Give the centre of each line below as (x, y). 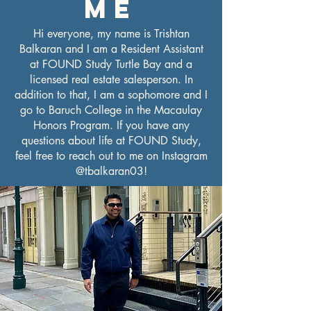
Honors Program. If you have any (111, 125)
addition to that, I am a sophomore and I (111, 95)
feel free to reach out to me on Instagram (111, 156)
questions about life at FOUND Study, (111, 141)
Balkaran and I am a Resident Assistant (111, 49)
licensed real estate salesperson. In (111, 79)
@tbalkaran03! (111, 171)
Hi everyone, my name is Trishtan (111, 34)
